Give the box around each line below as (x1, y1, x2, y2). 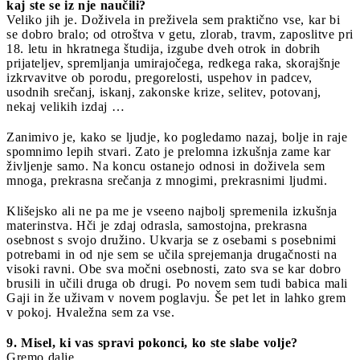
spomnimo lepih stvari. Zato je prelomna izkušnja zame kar (6, 144, 331, 158)
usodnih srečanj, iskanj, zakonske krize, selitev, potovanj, (6, 84, 321, 99)
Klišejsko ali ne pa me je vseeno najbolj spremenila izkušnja (6, 203, 337, 218)
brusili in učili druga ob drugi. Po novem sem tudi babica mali (6, 276, 348, 290)
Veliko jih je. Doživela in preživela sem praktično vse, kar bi (6, 12, 340, 27)
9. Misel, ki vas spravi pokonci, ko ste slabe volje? (6, 335, 298, 350)
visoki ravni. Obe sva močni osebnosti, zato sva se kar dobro (6, 261, 341, 276)
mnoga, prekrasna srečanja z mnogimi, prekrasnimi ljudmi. (6, 173, 327, 187)
